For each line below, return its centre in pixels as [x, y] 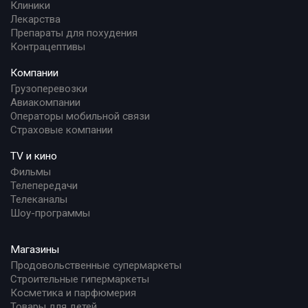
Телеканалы [39, 199]
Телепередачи [44, 185]
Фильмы [31, 172]
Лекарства [35, 19]
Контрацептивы [48, 46]
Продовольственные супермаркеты [96, 265]
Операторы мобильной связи [80, 116]
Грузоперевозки [49, 88]
